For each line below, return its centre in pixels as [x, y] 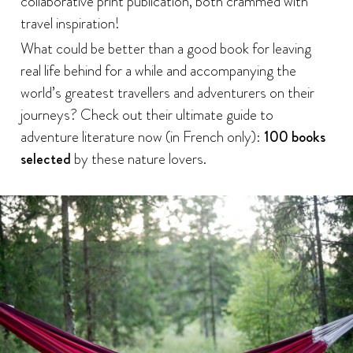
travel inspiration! [70, 23]
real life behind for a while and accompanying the [158, 70]
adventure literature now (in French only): [142, 136]
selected [45, 158]
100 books [294, 136]
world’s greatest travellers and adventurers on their [167, 92]
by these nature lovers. [138, 158]
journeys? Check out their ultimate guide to [147, 114]
